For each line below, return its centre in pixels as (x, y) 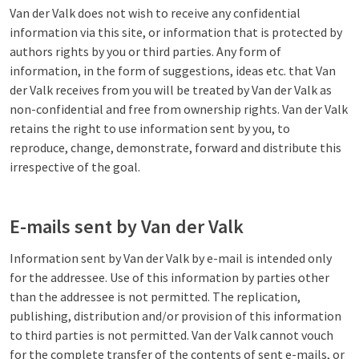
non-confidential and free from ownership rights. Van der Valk (179, 109)
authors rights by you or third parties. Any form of (145, 51)
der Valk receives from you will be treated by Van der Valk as (171, 90)
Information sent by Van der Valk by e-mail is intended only (171, 258)
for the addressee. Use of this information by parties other (169, 277)
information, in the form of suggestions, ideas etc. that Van (173, 71)
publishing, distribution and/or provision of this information (175, 316)
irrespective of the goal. (75, 167)
